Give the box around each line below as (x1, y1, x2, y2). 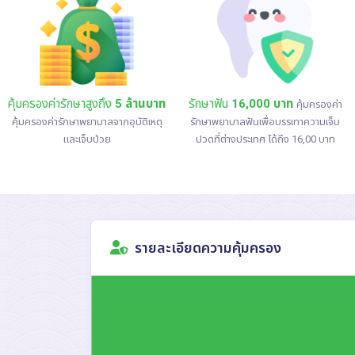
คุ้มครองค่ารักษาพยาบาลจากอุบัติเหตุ (11, 116, 162, 128)
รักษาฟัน (188, 97, 231, 112)
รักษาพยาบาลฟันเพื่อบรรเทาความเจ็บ (190, 116, 340, 128)
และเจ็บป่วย (63, 133, 111, 146)
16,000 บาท (231, 97, 293, 112)
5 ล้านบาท (115, 97, 166, 112)
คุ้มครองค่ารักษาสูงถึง (8, 97, 115, 112)
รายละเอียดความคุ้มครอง (135, 239, 281, 256)
